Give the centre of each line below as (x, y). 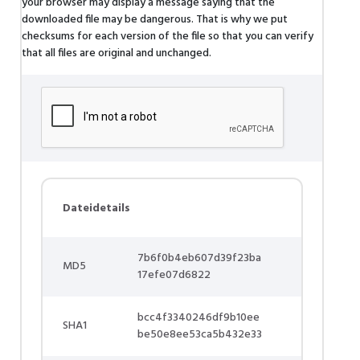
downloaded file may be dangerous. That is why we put (155, 20)
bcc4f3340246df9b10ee (198, 318)
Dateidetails (96, 209)
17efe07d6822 (174, 275)
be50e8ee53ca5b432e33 (200, 335)
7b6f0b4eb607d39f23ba (199, 258)
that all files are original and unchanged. (117, 53)
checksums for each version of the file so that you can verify (168, 37)
